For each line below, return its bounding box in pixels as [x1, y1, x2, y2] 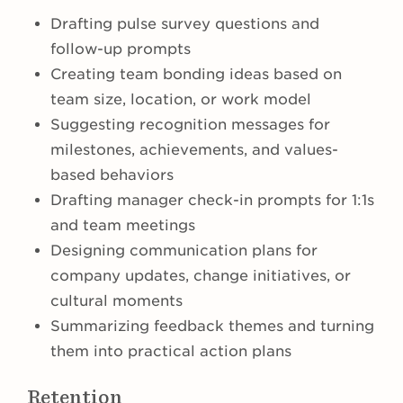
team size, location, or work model [50, 91, 311, 109]
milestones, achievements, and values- [50, 141, 338, 159]
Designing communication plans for [50, 242, 318, 260]
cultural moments [50, 292, 183, 310]
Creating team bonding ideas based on [50, 66, 342, 84]
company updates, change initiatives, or [50, 267, 351, 285]
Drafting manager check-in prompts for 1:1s [50, 192, 374, 210]
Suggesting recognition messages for [50, 116, 330, 134]
